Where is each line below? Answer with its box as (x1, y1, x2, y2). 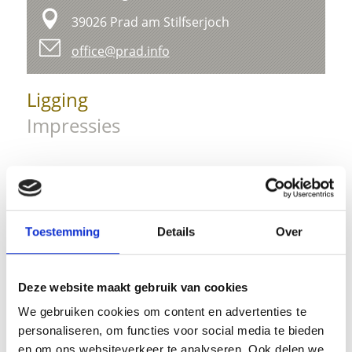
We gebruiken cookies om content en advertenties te (18, 305, 306, 319)
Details (156, 224, 196, 238)
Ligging (27, 86, 89, 113)
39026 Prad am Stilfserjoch (71, 13, 229, 31)
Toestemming (25, 224, 101, 238)
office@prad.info (71, 42, 170, 60)
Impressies (27, 112, 121, 139)
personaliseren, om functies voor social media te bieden (18, 324, 324, 338)
